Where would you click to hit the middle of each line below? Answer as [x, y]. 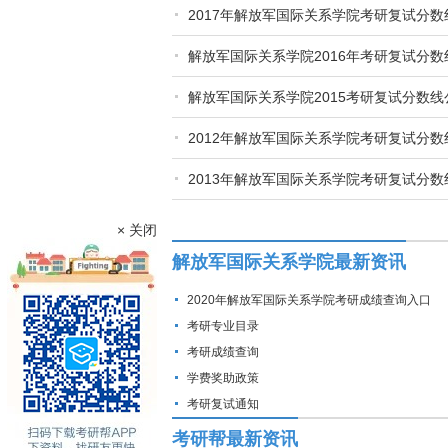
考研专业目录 [223, 326]
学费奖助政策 [223, 378]
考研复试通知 [223, 404]
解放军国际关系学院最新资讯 [289, 262]
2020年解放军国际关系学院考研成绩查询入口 [309, 300]
